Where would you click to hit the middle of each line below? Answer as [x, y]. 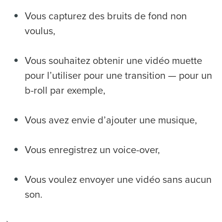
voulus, [40, 31]
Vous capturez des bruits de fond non [106, 16]
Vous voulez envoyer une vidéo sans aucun [118, 180]
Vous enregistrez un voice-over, [92, 150]
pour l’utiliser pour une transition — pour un [118, 76]
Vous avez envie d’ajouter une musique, [111, 120]
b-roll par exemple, [65, 90]
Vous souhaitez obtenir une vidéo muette [113, 61]
